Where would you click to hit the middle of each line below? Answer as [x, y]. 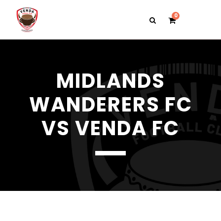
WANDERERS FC [110, 105]
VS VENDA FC [110, 128]
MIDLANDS [110, 81]
